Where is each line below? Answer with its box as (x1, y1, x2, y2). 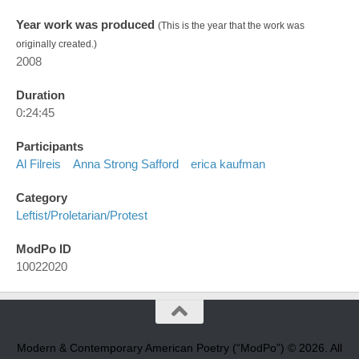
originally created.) (16, 38, 97, 50)
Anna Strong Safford (73, 157, 179, 171)
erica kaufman (191, 157, 265, 171)
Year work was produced (16, 18, 158, 32)
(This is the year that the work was (158, 20, 305, 32)
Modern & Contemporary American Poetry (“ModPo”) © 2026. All (17, 341, 342, 355)
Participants (16, 139, 83, 154)
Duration (16, 88, 65, 103)
